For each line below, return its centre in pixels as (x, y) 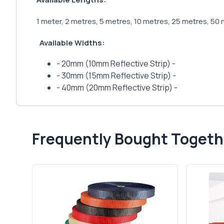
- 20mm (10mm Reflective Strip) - (116, 63)
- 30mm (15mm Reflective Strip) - (116, 75)
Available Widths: (71, 43)
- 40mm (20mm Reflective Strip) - (117, 87)
